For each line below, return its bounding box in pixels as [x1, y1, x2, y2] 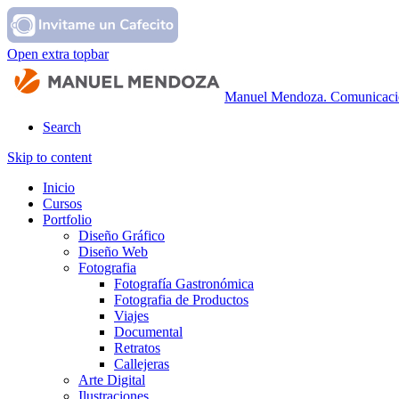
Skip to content [7, 150, 92, 165]
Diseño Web [78, 244, 148, 259]
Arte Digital [78, 372, 145, 387]
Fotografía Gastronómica [114, 276, 254, 291]
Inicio [43, 180, 75, 195]
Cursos [43, 196, 82, 211]
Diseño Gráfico [78, 228, 165, 243]
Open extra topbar [7, 46, 109, 61]
